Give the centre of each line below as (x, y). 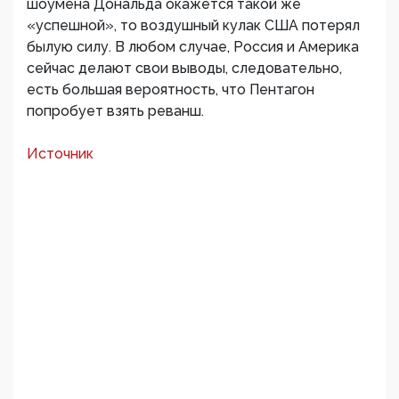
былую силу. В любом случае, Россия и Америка (193, 47)
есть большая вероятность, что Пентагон (171, 90)
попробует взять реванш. (115, 111)
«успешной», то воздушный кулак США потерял (193, 25)
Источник (60, 154)
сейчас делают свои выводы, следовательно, (184, 68)
